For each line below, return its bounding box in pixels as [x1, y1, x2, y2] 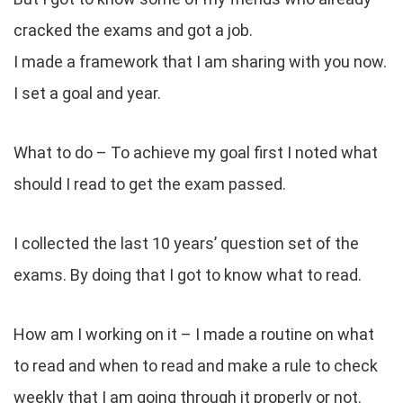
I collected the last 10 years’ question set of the [13, 233, 359, 253]
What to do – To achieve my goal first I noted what [13, 142, 378, 162]
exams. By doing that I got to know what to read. [13, 264, 362, 284]
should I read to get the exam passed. [13, 174, 286, 193]
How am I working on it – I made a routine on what [13, 324, 374, 344]
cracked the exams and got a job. [13, 20, 253, 40]
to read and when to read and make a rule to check [13, 355, 378, 375]
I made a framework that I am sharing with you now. [13, 51, 387, 71]
